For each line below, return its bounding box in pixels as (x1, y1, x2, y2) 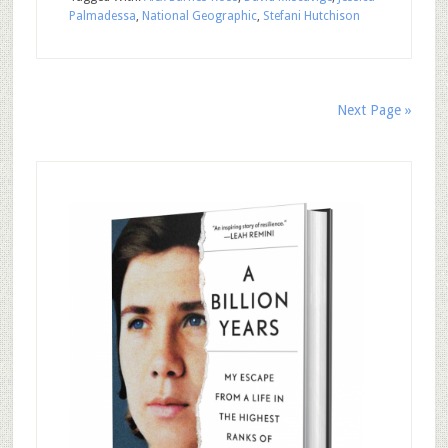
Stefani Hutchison (262, 9, 360, 23)
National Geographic (141, 9, 257, 23)
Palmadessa (68, 9, 136, 23)
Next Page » (337, 102, 413, 118)
